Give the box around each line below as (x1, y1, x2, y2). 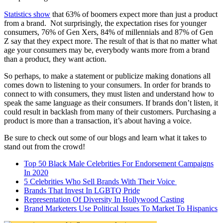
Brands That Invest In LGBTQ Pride (24, 186, 140, 195)
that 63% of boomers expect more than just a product (50, 10, 218, 19)
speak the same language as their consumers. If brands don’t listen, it (4, 99, 218, 108)
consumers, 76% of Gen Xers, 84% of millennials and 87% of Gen (4, 28, 213, 37)
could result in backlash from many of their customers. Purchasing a (4, 108, 216, 116)
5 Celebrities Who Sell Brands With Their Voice (24, 177, 177, 186)
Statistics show (4, 10, 50, 19)
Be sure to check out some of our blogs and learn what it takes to (4, 133, 207, 142)
